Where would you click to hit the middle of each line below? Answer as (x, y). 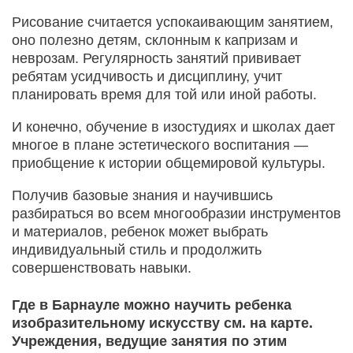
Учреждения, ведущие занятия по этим (149, 341)
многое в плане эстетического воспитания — (160, 145)
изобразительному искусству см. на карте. (162, 323)
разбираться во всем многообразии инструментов (176, 213)
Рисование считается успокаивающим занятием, (173, 22)
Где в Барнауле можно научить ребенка (152, 305)
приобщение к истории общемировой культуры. (169, 163)
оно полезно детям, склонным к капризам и (155, 40)
